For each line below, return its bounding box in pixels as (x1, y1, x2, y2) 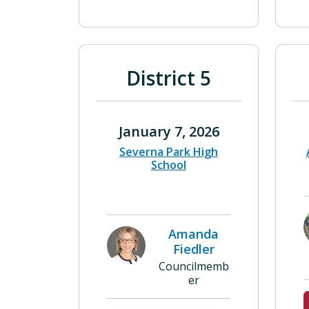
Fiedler (172, 241, 215, 257)
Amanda (168, 226, 219, 242)
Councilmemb (158, 259, 229, 274)
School (151, 157, 186, 172)
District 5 (126, 65, 211, 91)
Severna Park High (119, 144, 218, 159)
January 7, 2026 (118, 122, 219, 141)
